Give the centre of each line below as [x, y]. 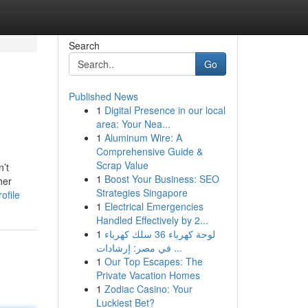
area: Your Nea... [133, 124]
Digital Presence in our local [165, 110]
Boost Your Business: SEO [162, 179]
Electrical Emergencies [154, 206]
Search [84, 45]
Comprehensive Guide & [149, 151]
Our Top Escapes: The [153, 261]
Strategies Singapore [142, 192]
